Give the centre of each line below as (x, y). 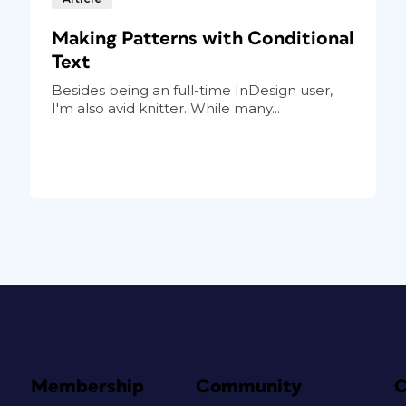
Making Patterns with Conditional (203, 38)
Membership (87, 386)
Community (249, 386)
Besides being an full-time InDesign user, (192, 90)
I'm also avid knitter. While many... (165, 108)
